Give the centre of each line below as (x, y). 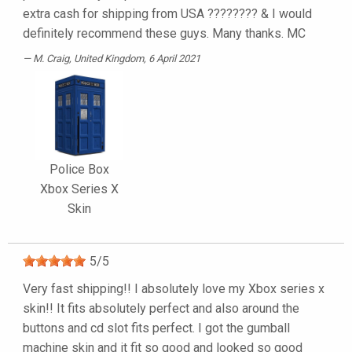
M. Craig (51, 59)
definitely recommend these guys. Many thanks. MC (164, 34)
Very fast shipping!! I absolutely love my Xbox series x (174, 289)
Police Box (79, 170)
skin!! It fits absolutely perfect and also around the (161, 309)
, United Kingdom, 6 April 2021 (135, 59)
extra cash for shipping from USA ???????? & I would (167, 14)
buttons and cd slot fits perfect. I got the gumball (156, 328)
